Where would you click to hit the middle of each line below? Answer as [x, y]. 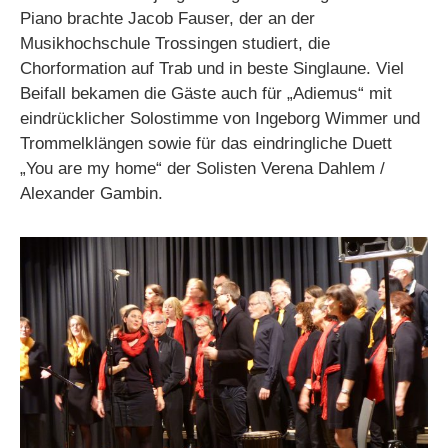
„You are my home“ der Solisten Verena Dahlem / [202, 168]
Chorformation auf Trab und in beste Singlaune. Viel [212, 68]
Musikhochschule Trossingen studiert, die [175, 43]
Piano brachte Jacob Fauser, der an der [167, 18]
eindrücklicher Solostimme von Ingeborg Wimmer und [220, 118]
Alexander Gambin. [91, 193]
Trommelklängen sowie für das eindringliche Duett [206, 143]
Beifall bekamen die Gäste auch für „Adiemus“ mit [206, 93]
